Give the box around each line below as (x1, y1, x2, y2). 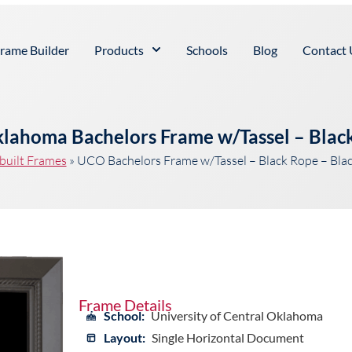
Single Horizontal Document (151, 330, 304, 346)
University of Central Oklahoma (150, 308, 323, 324)
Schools (185, 42, 228, 57)
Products (94, 42, 145, 57)
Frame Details (78, 295, 172, 315)
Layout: (103, 330, 145, 346)
